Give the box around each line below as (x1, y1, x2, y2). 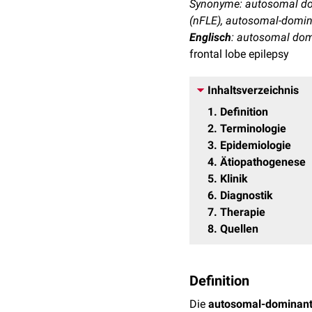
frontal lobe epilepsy (189, 47, 289, 61)
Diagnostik (220, 189, 273, 202)
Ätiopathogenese (220, 155, 306, 169)
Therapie (220, 205, 265, 219)
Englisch (189, 31, 231, 44)
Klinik (220, 172, 248, 185)
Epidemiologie (220, 139, 291, 152)
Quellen (220, 222, 258, 235)
